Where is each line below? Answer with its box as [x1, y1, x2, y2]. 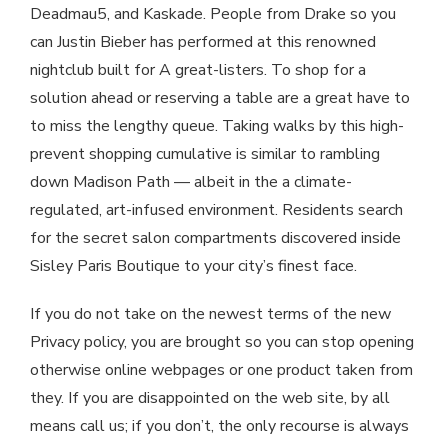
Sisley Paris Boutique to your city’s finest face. [30, 255, 357, 278]
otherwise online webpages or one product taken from [30, 359, 413, 382]
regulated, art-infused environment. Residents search [30, 199, 403, 222]
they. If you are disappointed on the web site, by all [30, 387, 390, 410]
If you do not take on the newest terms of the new [30, 303, 391, 326]
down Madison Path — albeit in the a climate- [30, 171, 352, 194]
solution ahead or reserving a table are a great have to [30, 87, 410, 110]
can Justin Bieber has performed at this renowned [30, 31, 376, 54]
